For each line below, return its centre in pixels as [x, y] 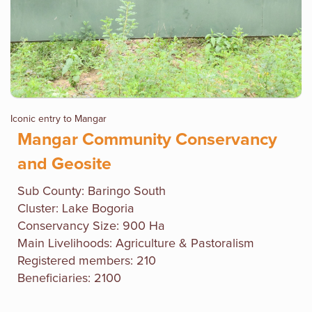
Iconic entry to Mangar [58, 119]
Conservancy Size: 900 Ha [91, 226]
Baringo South [125, 191]
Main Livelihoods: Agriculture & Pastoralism [136, 243]
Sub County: [51, 191]
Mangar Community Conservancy [147, 139]
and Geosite [64, 164]
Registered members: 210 [87, 261]
